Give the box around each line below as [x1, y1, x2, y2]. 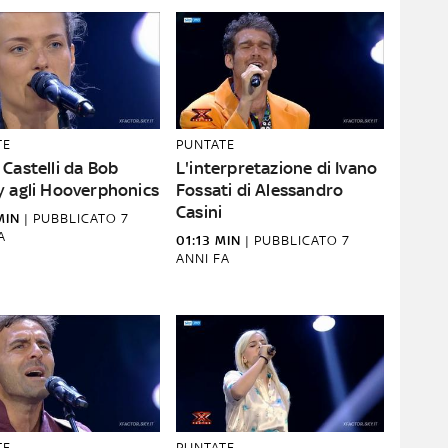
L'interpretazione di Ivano [176, 158, 378, 178]
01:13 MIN [176, 233, 241, 248]
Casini [176, 202, 223, 222]
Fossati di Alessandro [176, 180, 344, 200]
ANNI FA [176, 251, 230, 266]
